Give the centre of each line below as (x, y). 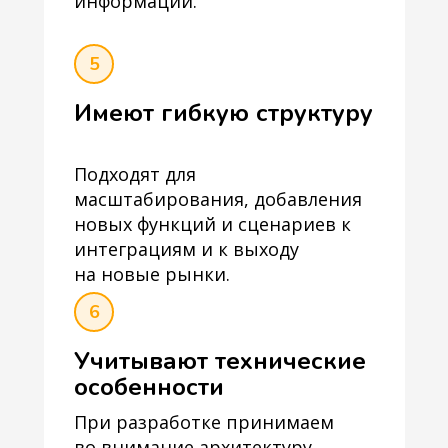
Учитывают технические (220, 361)
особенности (149, 387)
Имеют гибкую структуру (223, 113)
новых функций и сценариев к (212, 224)
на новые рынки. (152, 274)
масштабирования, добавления (218, 199)
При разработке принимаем (204, 422)
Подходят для (135, 174)
